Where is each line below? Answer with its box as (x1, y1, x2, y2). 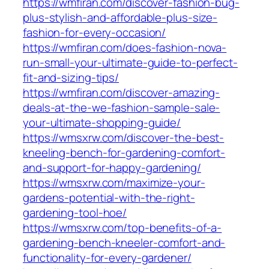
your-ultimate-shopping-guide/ (23, 115, 181, 131)
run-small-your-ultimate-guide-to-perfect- (23, 55, 238, 71)
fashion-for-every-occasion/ (23, 25, 166, 41)
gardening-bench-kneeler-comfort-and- (23, 235, 226, 251)
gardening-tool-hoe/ (23, 205, 127, 221)
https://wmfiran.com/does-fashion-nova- (23, 40, 227, 56)
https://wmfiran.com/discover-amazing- (23, 85, 220, 101)
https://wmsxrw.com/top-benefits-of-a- (23, 220, 222, 236)
